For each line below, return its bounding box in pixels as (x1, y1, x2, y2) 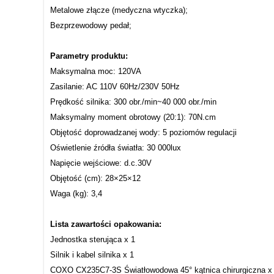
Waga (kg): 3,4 (50, 188, 102, 198)
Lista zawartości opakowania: (50, 219, 161, 229)
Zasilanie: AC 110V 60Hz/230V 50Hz (50, 81, 180, 91)
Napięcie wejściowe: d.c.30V (50, 158, 152, 168)
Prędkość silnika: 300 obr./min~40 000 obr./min (50, 97, 217, 106)
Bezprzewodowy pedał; (50, 20, 131, 30)
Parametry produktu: (50, 51, 128, 61)
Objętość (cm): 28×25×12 (50, 173, 141, 183)
